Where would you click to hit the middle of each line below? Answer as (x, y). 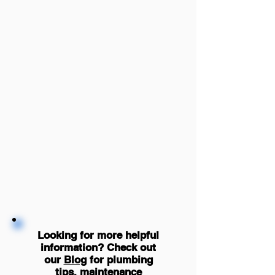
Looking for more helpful (98, 235)
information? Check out (98, 247)
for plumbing (119, 260)
